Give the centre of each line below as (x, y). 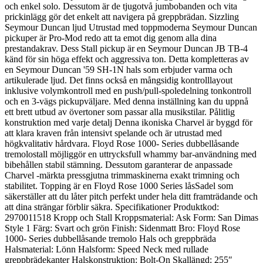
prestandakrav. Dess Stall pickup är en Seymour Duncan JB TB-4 (126, 48)
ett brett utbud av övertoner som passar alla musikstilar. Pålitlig (120, 112)
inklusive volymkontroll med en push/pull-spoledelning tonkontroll (128, 90)
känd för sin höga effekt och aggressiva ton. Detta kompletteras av (127, 59)
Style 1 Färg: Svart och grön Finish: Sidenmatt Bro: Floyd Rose (122, 228)
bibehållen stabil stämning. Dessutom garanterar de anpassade (119, 164)
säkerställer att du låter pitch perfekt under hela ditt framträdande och (131, 196)
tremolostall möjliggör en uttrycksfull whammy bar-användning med (131, 154)
